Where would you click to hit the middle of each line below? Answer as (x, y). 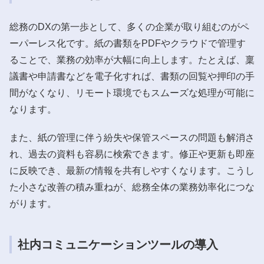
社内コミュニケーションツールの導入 (118, 244)
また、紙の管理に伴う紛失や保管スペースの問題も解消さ (132, 137)
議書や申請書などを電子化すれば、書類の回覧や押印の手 (132, 76)
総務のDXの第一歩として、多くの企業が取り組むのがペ (129, 27)
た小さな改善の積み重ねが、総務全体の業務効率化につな (132, 187)
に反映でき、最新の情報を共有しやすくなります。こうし (132, 170)
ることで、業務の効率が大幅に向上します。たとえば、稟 (132, 60)
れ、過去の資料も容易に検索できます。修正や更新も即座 (132, 154)
